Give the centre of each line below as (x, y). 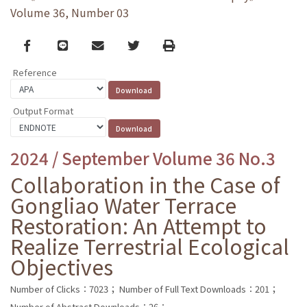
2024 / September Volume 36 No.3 (143, 158)
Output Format (43, 110)
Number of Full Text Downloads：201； (199, 288)
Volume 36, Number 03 (70, 13)
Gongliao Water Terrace (123, 205)
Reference (35, 73)
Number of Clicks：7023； (64, 288)
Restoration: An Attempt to (138, 225)
